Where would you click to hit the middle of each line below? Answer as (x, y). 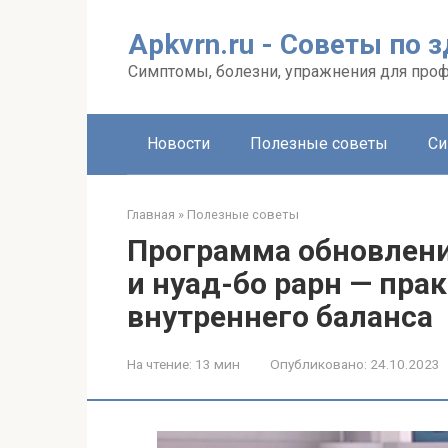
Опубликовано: (318, 364)
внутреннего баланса (280, 316)
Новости (178, 143)
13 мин (216, 364)
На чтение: (159, 364)
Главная (151, 214)
